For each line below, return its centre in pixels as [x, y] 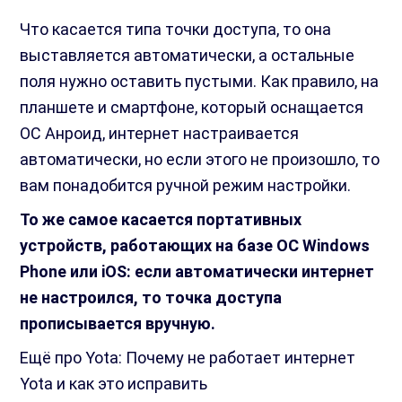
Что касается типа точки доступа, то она [176, 30]
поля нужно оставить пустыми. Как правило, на [200, 82]
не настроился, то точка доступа [151, 298]
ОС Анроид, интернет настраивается [160, 134]
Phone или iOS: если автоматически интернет [197, 272]
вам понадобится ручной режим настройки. [186, 186]
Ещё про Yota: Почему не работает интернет [188, 358]
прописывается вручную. [118, 324]
